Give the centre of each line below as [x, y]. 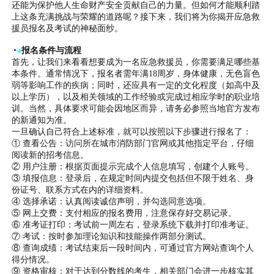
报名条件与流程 [52, 50]
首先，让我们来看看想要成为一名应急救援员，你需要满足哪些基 [136, 61]
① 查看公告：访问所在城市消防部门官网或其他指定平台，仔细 [133, 143]
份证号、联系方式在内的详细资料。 [80, 189]
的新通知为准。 [42, 120]
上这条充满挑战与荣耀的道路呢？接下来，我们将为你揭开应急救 [136, 16]
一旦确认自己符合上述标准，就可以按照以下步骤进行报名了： [132, 131]
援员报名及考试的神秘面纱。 [68, 28]
